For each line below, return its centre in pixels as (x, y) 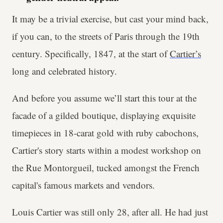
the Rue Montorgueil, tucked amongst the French (106, 168)
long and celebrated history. (66, 71)
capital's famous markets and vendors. (83, 185)
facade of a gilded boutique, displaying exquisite (104, 115)
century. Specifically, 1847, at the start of (91, 54)
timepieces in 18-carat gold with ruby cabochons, (105, 133)
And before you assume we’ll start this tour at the (104, 98)
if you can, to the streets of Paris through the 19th (106, 36)
